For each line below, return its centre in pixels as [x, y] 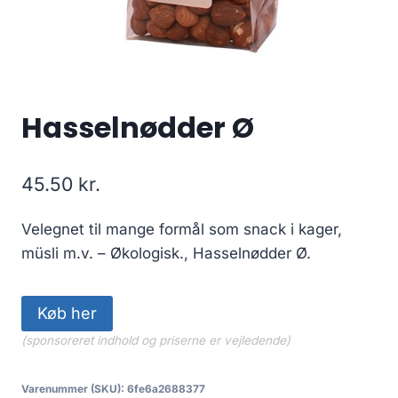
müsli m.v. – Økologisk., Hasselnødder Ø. [166, 253]
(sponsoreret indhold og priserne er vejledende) [156, 340]
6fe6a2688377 [166, 388]
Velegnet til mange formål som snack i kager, [182, 229]
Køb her [67, 313]
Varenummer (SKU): [74, 388]
